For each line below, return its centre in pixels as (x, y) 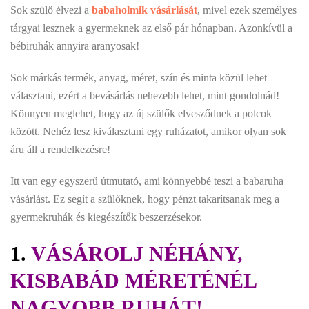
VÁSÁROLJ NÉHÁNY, (134, 253)
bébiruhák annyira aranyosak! (75, 46)
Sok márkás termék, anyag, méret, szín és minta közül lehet (139, 77)
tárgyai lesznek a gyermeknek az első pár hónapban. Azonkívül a (151, 28)
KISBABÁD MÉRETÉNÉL (133, 280)
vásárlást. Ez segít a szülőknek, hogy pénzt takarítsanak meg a (145, 199)
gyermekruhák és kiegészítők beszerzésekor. (106, 217)
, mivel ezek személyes (247, 10)
